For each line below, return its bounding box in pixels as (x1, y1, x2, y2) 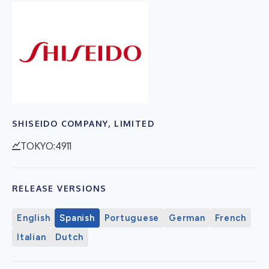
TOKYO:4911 (20, 139, 71, 152)
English (17, 212, 50, 223)
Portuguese (104, 212, 159, 223)
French (214, 212, 246, 223)
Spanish (59, 212, 95, 223)
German (169, 212, 205, 223)
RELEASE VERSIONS (12, 183, 107, 193)
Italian (17, 231, 46, 243)
